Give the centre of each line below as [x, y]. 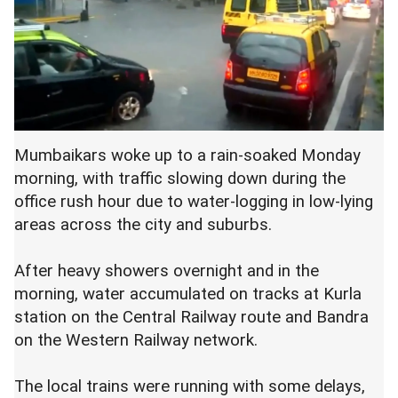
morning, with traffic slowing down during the [180, 179]
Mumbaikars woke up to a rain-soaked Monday [187, 155]
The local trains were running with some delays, [190, 386]
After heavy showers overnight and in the [167, 271]
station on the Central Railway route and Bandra [191, 317]
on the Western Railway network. [136, 340]
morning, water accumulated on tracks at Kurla [188, 294]
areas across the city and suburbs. [143, 225]
